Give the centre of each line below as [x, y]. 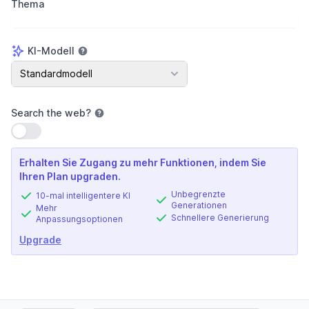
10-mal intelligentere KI [83, 196]
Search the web [48, 113]
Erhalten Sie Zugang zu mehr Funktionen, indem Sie [143, 162]
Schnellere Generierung [220, 218]
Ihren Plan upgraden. [70, 176]
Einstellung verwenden [64, 130]
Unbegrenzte [198, 194]
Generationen [199, 205]
